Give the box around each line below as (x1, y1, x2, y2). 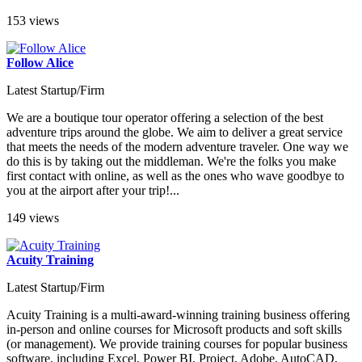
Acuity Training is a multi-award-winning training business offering (6, 307, 350, 322)
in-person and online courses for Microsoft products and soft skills (6, 322, 342, 336)
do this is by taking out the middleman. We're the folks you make (6, 154, 336, 168)
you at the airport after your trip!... (6, 183, 179, 197)
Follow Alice (6, 55, 74, 69)
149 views (6, 210, 59, 225)
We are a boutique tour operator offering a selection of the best (6, 110, 323, 124)
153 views (6, 13, 59, 27)
